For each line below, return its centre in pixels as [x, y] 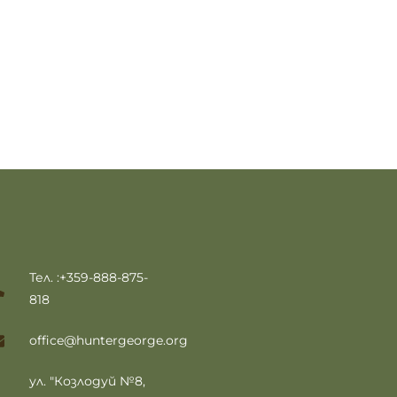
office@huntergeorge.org [109, 340]
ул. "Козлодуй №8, [88, 381]
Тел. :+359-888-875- [89, 277]
